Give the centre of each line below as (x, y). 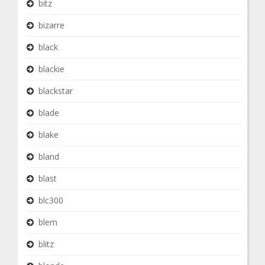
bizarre (51, 25)
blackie (51, 69)
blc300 (51, 200)
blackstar (56, 91)
